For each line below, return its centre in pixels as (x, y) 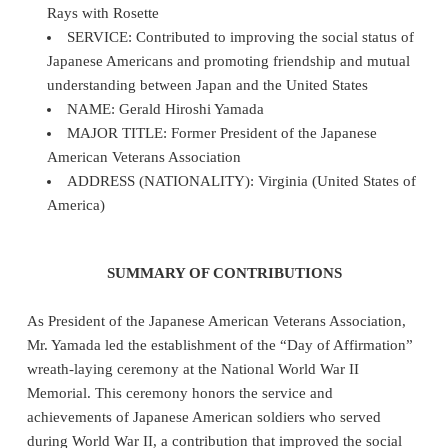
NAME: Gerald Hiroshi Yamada (166, 108)
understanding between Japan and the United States (207, 84)
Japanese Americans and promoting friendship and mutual (228, 60)
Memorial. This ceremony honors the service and (180, 392)
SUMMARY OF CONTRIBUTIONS (224, 272)
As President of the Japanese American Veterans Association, (216, 320)
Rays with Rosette (103, 12)
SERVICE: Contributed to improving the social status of (241, 36)
